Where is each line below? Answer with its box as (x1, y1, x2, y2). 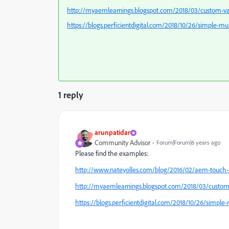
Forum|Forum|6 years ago (156, 139, 220, 146)
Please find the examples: (75, 149, 148, 158)
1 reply (58, 89, 83, 100)
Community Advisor (95, 138, 150, 147)
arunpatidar (95, 128, 130, 136)
